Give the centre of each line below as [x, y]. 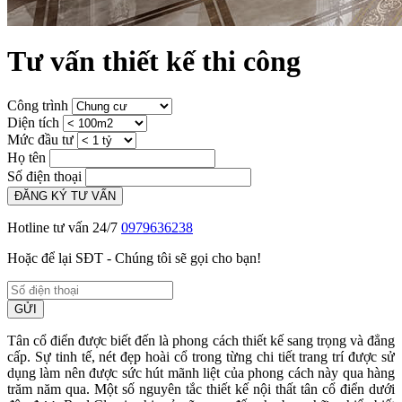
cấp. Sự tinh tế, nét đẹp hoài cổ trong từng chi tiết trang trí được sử [201, 356]
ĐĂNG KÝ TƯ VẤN [65, 196]
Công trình [38, 105]
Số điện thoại [44, 176]
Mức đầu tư [40, 139]
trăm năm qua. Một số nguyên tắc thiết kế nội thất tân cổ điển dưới [201, 389]
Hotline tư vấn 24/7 [64, 227]
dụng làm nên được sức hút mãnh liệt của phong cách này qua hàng [201, 372]
